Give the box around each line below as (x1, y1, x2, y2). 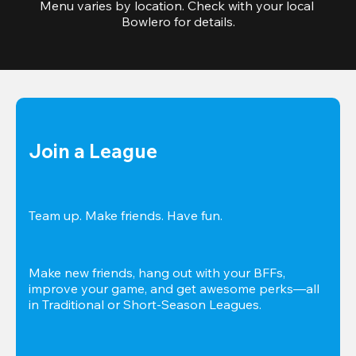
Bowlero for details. (121, 14, 235, 30)
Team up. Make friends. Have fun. (29, 207, 222, 224)
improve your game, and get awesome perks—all (29, 281, 319, 297)
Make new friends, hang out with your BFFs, (29, 265, 285, 281)
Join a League (29, 139, 157, 164)
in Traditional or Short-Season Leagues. (29, 296, 261, 313)
